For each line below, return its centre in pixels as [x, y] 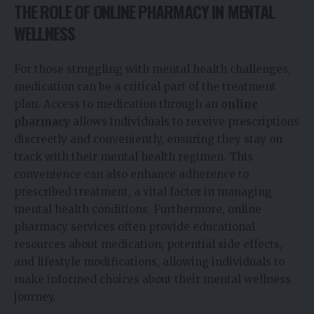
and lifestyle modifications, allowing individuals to [149, 261]
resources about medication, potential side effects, [148, 244]
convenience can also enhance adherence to [131, 174]
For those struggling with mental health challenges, [152, 69]
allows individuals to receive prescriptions [185, 121]
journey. [35, 296]
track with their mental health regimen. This [134, 156]
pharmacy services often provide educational [135, 226]
